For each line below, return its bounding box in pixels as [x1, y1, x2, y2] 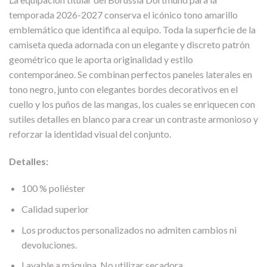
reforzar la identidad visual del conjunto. [9, 128, 171, 139]
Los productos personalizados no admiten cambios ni [21, 223, 237, 235]
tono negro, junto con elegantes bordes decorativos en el [9, 83, 238, 95]
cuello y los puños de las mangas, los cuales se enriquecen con [9, 98, 255, 110]
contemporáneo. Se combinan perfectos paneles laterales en [9, 68, 252, 80]
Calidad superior [21, 203, 89, 215]
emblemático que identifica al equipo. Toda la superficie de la [9, 23, 256, 35]
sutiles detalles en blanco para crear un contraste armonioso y [9, 113, 258, 125]
